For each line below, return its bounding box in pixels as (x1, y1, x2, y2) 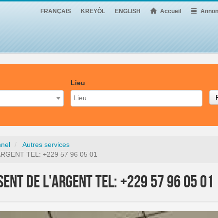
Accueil (159, 8, 181, 15)
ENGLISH (115, 8, 141, 15)
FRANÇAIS (40, 8, 71, 15)
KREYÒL (81, 8, 105, 15)
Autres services (22, 140, 70, 148)
